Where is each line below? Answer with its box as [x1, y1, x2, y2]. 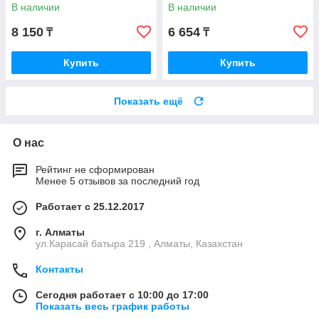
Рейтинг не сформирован [36, 163, 155, 175]
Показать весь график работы [36, 300, 189, 312]
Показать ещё [114, 95, 183, 107]
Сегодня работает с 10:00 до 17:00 [36, 288, 209, 300]
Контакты [36, 263, 83, 275]
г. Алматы [36, 226, 85, 238]
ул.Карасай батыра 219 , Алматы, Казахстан [36, 237, 243, 249]
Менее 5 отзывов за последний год [36, 174, 199, 187]
